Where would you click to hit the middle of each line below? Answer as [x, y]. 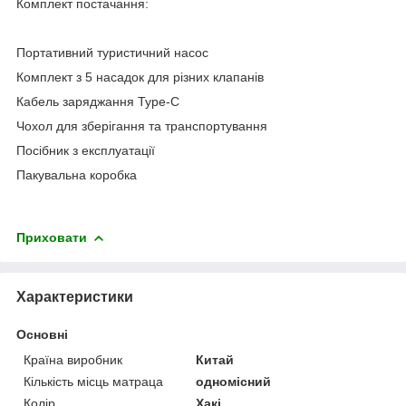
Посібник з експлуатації [87, 150]
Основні [42, 334]
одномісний [234, 381]
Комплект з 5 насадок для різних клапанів [142, 77]
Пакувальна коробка [77, 174]
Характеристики [75, 296]
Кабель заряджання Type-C [100, 101]
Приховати [52, 237]
